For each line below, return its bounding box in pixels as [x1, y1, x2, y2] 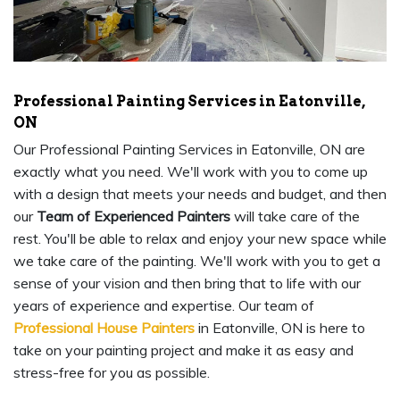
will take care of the [230, 207, 360, 226]
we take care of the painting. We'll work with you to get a [13, 252, 380, 271]
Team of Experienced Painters [37, 207, 230, 226]
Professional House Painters [13, 319, 195, 337]
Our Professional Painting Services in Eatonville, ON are [13, 140, 365, 159]
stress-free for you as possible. [13, 363, 210, 382]
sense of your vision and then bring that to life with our [13, 274, 361, 293]
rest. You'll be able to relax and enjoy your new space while [13, 229, 387, 248]
